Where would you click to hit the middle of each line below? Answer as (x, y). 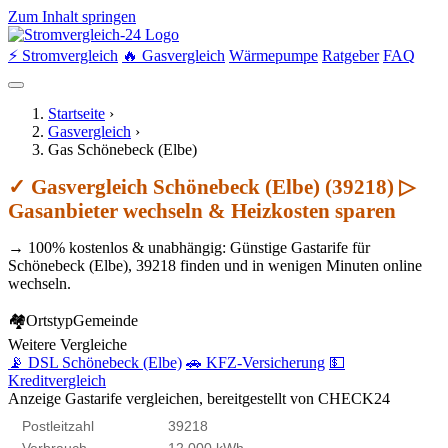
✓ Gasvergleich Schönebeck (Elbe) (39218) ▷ (211, 186)
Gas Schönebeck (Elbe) (122, 149)
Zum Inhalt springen (72, 16)
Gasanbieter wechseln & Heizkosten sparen (202, 210)
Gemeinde (105, 320)
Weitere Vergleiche (67, 344)
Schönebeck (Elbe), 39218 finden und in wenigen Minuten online (215, 265)
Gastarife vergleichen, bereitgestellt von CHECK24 (227, 398)
